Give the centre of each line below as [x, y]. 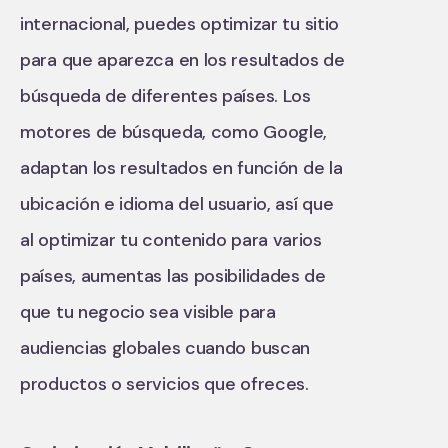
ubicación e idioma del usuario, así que [177, 204]
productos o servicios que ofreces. [164, 384]
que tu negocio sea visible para [148, 312]
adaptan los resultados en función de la [181, 168]
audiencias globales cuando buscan [165, 348]
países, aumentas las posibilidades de [173, 276]
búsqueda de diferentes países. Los [165, 96]
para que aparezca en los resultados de [182, 60]
